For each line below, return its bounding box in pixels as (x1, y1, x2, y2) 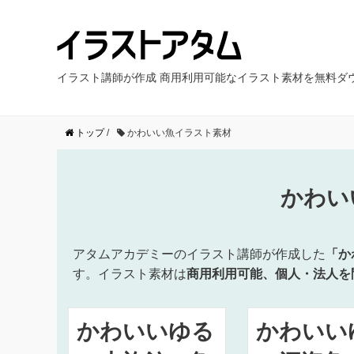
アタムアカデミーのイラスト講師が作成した (73, 247, 326, 261)
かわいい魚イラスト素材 (127, 126, 232, 138)
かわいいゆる (76, 318, 214, 344)
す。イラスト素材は (73, 266, 186, 281)
